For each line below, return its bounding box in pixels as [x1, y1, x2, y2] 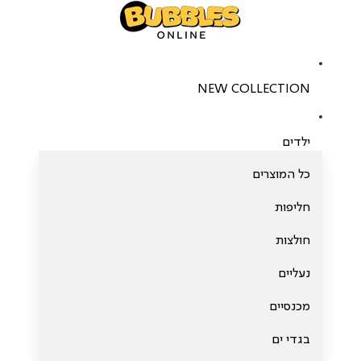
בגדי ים [272, 334, 310, 346]
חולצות [276, 234, 310, 247]
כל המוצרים [252, 168, 310, 181]
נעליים [278, 268, 310, 280]
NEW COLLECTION [197, 83, 310, 96]
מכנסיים [269, 301, 310, 313]
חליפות [275, 201, 310, 214]
